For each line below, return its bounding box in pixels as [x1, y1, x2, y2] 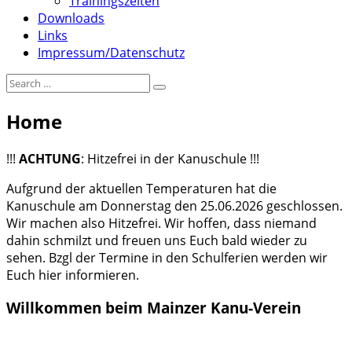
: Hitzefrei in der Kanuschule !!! [81, 149, 259, 167]
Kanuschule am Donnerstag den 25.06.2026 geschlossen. [6, 196, 343, 214]
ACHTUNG [19, 149, 81, 167]
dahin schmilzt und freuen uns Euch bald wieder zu [6, 231, 307, 249]
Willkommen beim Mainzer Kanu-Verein [6, 298, 301, 318]
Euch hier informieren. [6, 266, 139, 284]
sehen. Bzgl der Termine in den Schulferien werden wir [6, 248, 328, 266]
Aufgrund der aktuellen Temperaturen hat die [6, 179, 277, 197]
